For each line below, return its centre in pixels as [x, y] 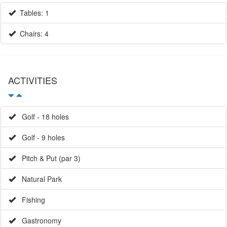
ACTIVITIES [33, 80]
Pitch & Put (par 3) [48, 158]
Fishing [30, 199]
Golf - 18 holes [42, 116]
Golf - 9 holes [40, 137]
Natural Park [39, 179]
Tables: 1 [32, 12]
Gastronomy [39, 220]
